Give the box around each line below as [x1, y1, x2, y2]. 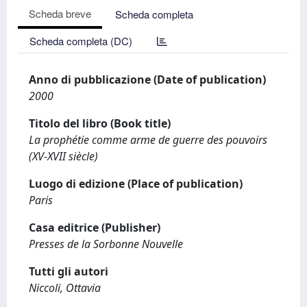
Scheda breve [29, 6, 91, 21]
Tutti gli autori [29, 264, 108, 279]
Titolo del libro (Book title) [29, 116, 171, 131]
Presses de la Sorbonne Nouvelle [29, 236, 183, 251]
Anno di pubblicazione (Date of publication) [29, 72, 266, 87]
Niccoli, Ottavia [29, 280, 101, 295]
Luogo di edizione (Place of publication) [29, 176, 243, 191]
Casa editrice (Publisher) [29, 220, 160, 235]
